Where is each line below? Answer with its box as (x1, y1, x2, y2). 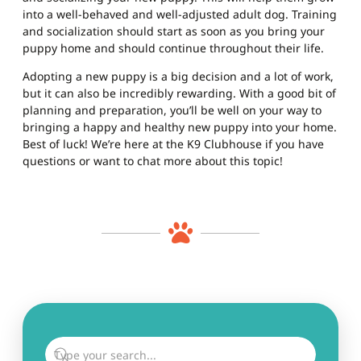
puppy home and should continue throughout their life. (23, 40, 324, 56)
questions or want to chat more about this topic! (23, 153, 283, 168)
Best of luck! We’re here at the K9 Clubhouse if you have (23, 136, 324, 151)
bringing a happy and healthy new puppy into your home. (23, 119, 337, 135)
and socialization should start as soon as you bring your (23, 23, 325, 39)
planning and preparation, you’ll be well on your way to (23, 102, 322, 118)
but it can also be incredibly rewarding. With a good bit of (23, 85, 336, 101)
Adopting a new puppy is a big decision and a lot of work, (23, 68, 334, 84)
